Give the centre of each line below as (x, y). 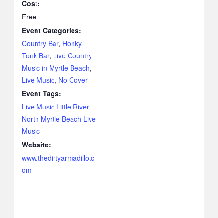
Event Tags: (41, 94)
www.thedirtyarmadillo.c (58, 158)
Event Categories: (51, 30)
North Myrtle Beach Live (59, 119)
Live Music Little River (55, 107)
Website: (36, 145)
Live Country (72, 56)
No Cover (73, 80)
